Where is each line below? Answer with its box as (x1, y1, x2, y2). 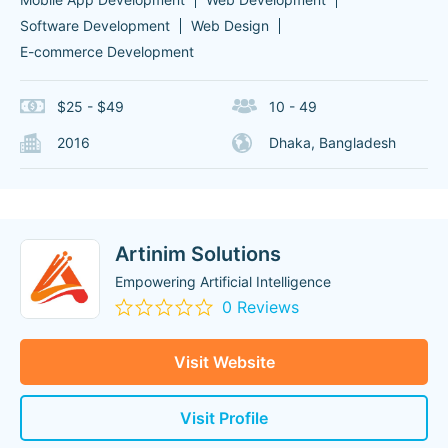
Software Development (20, 17, 170, 34)
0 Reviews (222, 297, 299, 317)
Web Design (191, 17, 269, 34)
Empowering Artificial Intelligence (115, 273, 331, 290)
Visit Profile (180, 408, 268, 428)
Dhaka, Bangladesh (268, 134, 396, 151)
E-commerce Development (20, 43, 194, 60)
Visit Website (173, 352, 275, 372)
